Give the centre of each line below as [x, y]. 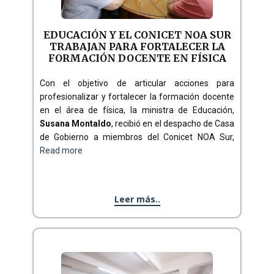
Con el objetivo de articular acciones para [137, 83]
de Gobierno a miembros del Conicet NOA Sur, [137, 137]
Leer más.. [137, 199]
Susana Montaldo [76, 124]
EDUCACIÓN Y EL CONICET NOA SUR [137, 35]
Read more [61, 150]
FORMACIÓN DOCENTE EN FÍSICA [137, 58]
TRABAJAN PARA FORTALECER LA [137, 46]
